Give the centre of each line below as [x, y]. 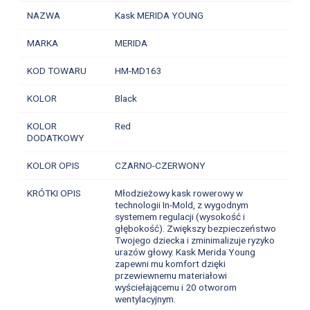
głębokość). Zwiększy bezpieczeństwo [195, 229]
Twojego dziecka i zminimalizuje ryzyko [194, 240]
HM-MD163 [138, 71]
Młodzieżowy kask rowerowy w [179, 193]
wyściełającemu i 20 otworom [175, 288]
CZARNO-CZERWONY [160, 166]
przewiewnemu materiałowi [171, 276]
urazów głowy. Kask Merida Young [185, 252]
